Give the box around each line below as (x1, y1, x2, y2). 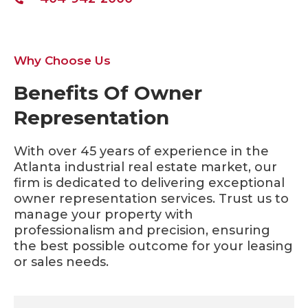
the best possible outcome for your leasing (14, 239, 293, 254)
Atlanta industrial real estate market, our (14, 159, 277, 175)
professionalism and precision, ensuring (14, 223, 270, 239)
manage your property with (14, 207, 193, 223)
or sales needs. (14, 254, 109, 270)
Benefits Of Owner (14, 81, 202, 105)
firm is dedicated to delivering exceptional (14, 175, 285, 191)
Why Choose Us (14, 54, 111, 68)
